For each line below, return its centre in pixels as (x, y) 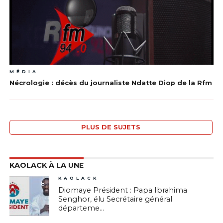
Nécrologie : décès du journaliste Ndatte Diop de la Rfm (111, 83)
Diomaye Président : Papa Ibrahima (123, 190)
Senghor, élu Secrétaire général (115, 199)
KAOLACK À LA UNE (46, 166)
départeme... (81, 208)
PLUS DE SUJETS (111, 127)
